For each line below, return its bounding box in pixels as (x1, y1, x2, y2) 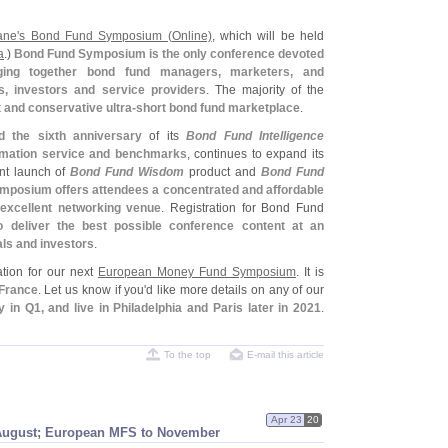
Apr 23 (270, 414, 302, 425)
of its (141, 129, 187, 143)
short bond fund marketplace (136, 101, 300, 115)
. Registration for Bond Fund (161, 201, 325, 215)
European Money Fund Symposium (98, 265, 296, 279)
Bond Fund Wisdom (70, 165, 185, 179)
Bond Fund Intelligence (186, 129, 325, 143)
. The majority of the (205, 83, 325, 97)
